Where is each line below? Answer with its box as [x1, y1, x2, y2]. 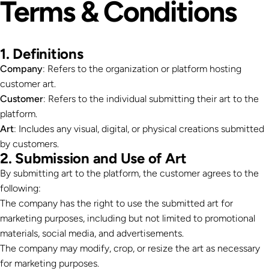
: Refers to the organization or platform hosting [43, 62, 241, 74]
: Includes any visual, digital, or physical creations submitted [14, 122, 264, 134]
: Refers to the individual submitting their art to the [43, 92, 259, 104]
